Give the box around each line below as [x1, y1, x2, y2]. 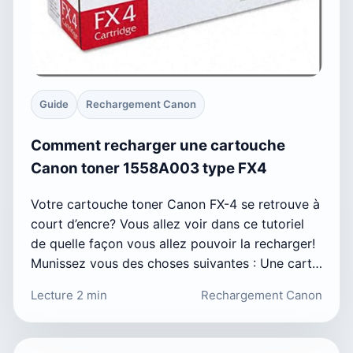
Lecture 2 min [31, 287, 107, 303]
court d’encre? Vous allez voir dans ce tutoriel [31, 215, 304, 232]
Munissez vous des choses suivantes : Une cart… [31, 255, 322, 271]
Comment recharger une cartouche [31, 136, 285, 154]
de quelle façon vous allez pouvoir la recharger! [31, 235, 315, 251]
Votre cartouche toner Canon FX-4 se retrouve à [31, 195, 320, 212]
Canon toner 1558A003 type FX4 [31, 158, 267, 177]
